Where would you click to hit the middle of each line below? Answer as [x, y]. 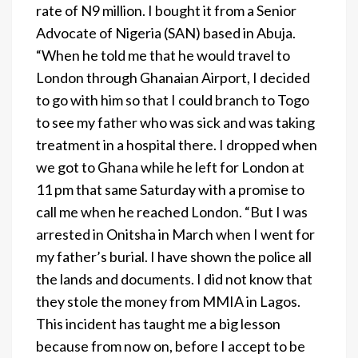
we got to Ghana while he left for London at [170, 167]
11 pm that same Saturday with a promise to [170, 189]
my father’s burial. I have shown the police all [174, 256]
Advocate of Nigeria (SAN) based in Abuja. [166, 32]
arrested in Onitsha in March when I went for [175, 234]
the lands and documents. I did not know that [174, 278]
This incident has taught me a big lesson [158, 323]
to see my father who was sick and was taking [175, 122]
